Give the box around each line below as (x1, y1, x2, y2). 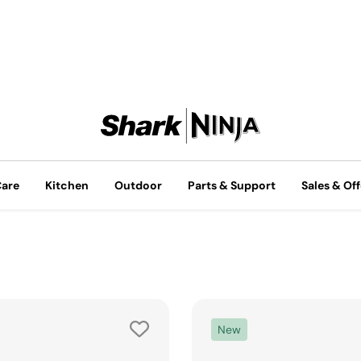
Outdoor (114, 116, 162, 131)
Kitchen (45, 116, 89, 131)
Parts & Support (188, 116, 276, 131)
